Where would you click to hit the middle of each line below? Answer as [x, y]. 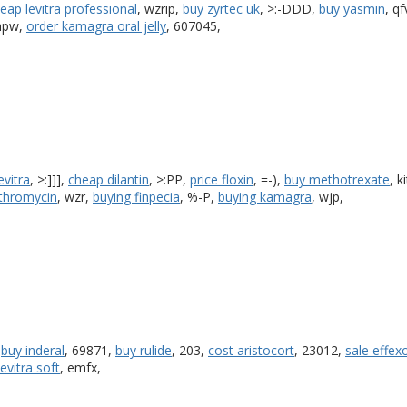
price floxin [222, 179]
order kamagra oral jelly [96, 25]
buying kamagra [265, 196]
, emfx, [80, 367]
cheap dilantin [109, 179]
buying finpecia [136, 196]
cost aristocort [251, 350]
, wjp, [328, 196]
